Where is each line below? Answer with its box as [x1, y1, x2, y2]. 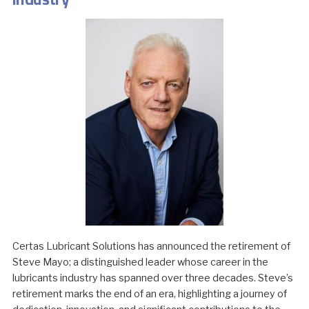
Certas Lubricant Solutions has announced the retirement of [12, 240, 290, 253]
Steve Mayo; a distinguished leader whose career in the [12, 256, 268, 269]
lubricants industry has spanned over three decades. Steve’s [12, 272, 293, 285]
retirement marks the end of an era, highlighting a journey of [12, 288, 287, 301]
